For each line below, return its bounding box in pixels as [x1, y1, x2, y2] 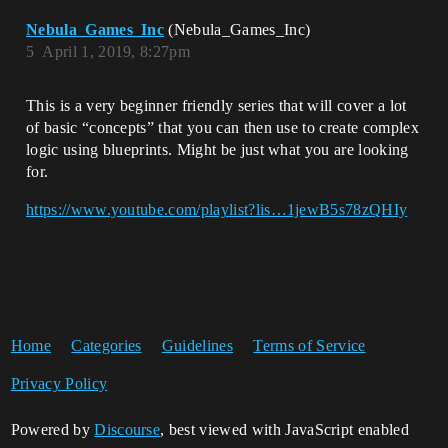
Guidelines [161, 337, 234, 354]
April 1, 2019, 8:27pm [42, 43, 191, 60]
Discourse [94, 421, 161, 438]
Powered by [10, 421, 95, 438]
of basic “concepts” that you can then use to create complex [26, 119, 419, 136]
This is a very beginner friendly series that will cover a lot [26, 97, 407, 114]
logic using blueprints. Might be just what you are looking [26, 141, 409, 158]
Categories [71, 337, 142, 354]
